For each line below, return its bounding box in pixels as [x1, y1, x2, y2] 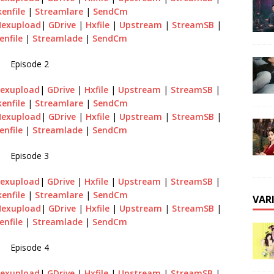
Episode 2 [10, 58, 49, 70]
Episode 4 [10, 242, 49, 253]
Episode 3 [10, 150, 49, 161]
